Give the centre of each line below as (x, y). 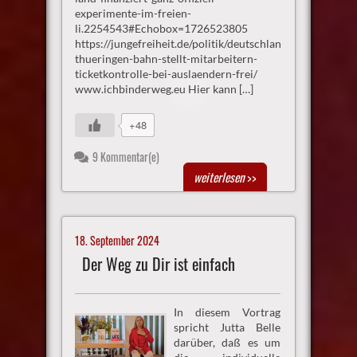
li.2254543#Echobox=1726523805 (161, 29)
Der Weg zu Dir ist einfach (158, 265)
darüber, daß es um (227, 342)
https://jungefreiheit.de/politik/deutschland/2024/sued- (211, 44)
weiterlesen (220, 177)
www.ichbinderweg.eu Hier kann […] (164, 89)
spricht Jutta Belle (227, 327)
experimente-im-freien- (133, 14)
